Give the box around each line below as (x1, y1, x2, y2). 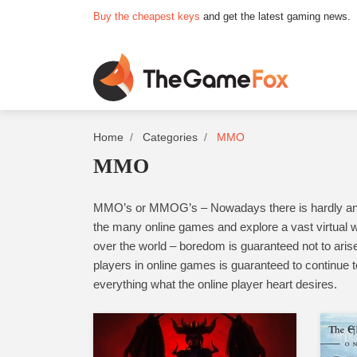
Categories (143, 131, 198, 143)
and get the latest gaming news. (200, 10, 351, 22)
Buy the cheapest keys (93, 10, 200, 22)
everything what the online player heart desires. (93, 277, 337, 291)
